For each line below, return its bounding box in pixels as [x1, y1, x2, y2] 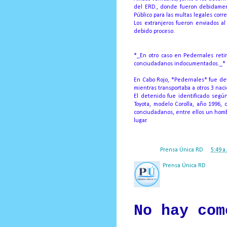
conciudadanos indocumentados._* [134, 60, 225, 67]
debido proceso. [134, 28, 175, 34]
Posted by [134, 146, 160, 153]
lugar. [134, 117, 147, 124]
